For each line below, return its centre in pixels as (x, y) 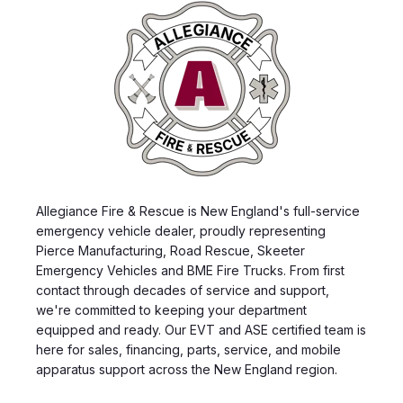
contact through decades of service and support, (183, 290)
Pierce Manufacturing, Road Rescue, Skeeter (170, 250)
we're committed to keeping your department (171, 309)
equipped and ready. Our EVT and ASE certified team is (201, 329)
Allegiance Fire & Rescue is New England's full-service (198, 210)
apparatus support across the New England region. (188, 369)
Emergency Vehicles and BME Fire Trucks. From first (190, 270)
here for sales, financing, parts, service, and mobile (188, 349)
